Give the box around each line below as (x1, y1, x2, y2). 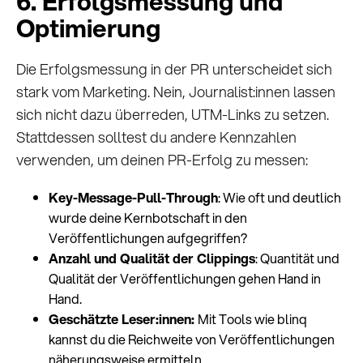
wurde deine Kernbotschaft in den (49, 208, 247, 228)
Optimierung (16, 11, 160, 46)
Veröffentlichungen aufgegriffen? (49, 228, 247, 248)
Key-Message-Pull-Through (49, 188, 218, 207)
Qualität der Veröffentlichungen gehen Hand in (49, 269, 321, 288)
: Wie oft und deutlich (218, 188, 341, 207)
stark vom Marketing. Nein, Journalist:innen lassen (16, 81, 335, 103)
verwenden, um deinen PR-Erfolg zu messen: (16, 149, 308, 171)
